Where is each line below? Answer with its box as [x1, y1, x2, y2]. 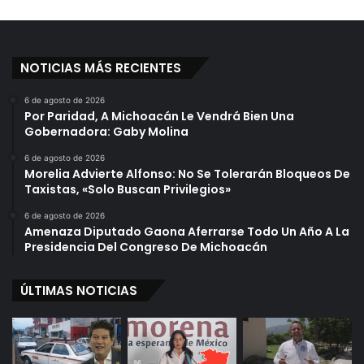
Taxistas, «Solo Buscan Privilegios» [24, 181, 231, 198]
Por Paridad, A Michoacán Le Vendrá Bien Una [24, 108, 294, 125]
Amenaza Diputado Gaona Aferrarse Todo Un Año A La [24, 223, 349, 240]
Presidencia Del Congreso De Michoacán [24, 239, 267, 256]
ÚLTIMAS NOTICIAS [20, 282, 137, 300]
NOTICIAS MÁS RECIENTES [20, 59, 181, 77]
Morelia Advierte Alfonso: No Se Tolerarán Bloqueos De [24, 166, 350, 183]
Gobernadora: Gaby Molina [24, 123, 188, 141]
